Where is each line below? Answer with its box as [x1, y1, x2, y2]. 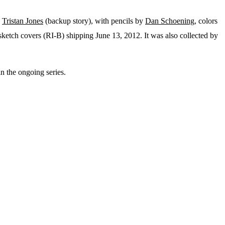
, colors [194, 17, 217, 26]
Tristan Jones [2, 17, 43, 26]
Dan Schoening [145, 17, 194, 26]
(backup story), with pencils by [43, 17, 145, 26]
